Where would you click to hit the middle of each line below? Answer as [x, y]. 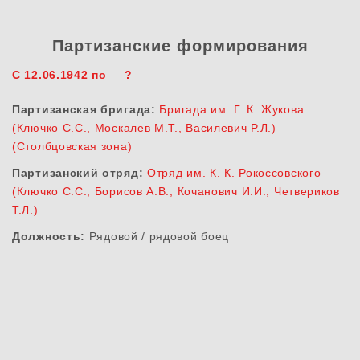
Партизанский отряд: [78, 173]
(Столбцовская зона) [72, 147]
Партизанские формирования [180, 46]
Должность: [49, 237]
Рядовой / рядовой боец [157, 237]
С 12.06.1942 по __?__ [79, 75]
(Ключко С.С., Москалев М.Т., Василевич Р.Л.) [144, 128]
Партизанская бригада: [84, 110]
